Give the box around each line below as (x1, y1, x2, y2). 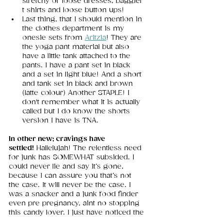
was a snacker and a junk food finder (9, 190, 140, 199)
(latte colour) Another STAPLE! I (22, 89, 132, 97)
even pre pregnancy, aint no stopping (9, 199, 142, 208)
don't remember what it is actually (22, 98, 142, 107)
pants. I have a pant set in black (22, 61, 133, 70)
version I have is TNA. (22, 116, 101, 125)
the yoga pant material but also (22, 43, 132, 51)
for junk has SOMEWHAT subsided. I (9, 153, 137, 162)
